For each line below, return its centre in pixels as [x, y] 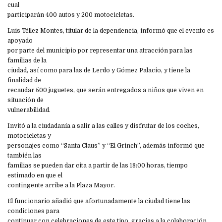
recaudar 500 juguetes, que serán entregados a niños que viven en [106, 90]
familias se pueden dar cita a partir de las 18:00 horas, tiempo [98, 165]
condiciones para [33, 211]
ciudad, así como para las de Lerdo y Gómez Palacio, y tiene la [99, 70]
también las [25, 155]
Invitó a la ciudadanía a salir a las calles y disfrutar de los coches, [103, 126]
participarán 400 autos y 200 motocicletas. [71, 15]
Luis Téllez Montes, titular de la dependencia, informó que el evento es [111, 30]
